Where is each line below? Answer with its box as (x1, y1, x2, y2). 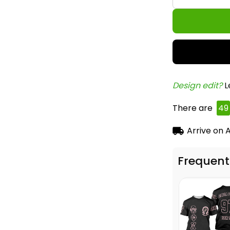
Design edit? (172, 80, 224, 91)
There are (172, 102, 215, 114)
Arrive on (186, 125, 223, 137)
